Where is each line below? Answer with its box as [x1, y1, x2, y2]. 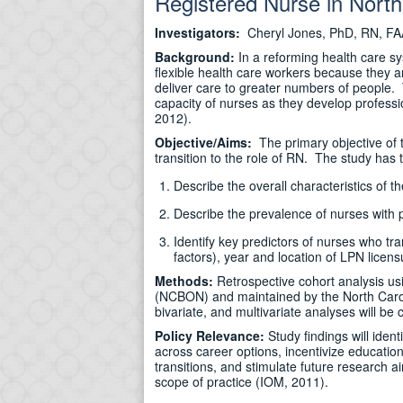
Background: [155, 48, 235, 66]
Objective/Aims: [155, 133, 252, 151]
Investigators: [155, 23, 247, 41]
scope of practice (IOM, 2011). [155, 372, 328, 390]
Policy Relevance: [155, 327, 264, 345]
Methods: [155, 272, 213, 290]
